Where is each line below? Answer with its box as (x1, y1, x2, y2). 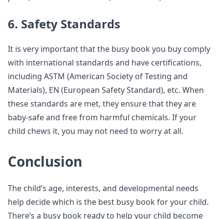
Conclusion (8, 152, 82, 171)
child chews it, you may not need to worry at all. (8, 126, 183, 136)
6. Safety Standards (8, 16, 120, 32)
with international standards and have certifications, (8, 57, 201, 68)
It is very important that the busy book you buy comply (8, 44, 210, 54)
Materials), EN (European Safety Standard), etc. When (8, 85, 204, 95)
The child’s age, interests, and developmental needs (8, 183, 198, 194)
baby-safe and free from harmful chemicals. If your (8, 112, 197, 123)
